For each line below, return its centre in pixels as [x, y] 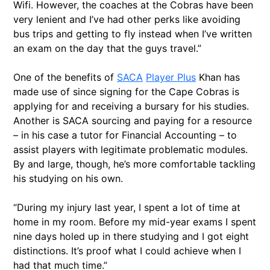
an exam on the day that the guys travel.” [107, 49]
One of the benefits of [65, 77]
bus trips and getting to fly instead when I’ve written [133, 34]
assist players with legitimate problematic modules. [130, 150]
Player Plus [171, 77]
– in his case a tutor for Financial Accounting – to [125, 135]
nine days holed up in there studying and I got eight [131, 237]
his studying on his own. [68, 179]
